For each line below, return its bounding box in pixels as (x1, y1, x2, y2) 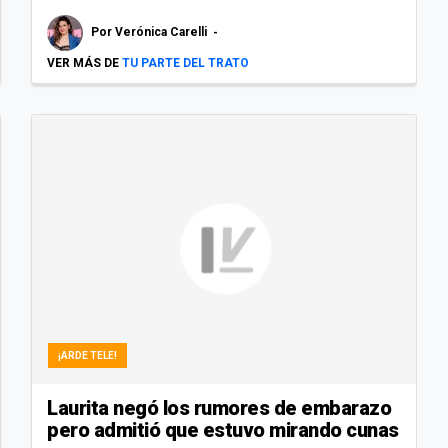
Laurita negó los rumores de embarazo (47, 396, 391, 421)
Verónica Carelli (115, 25, 210, 40)
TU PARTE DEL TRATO (122, 56, 249, 71)
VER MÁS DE (47, 56, 119, 71)
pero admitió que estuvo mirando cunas (47, 418, 399, 443)
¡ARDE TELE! (58, 350, 117, 362)
